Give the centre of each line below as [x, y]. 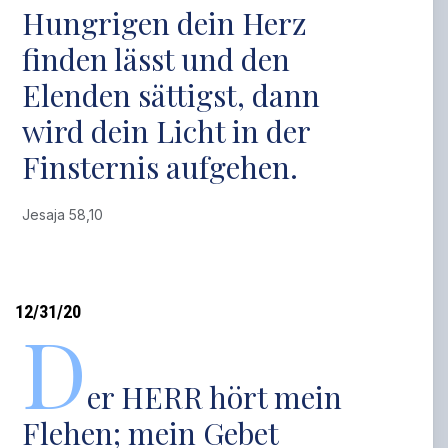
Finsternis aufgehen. [160, 167]
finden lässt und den [156, 59]
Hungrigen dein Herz [165, 23]
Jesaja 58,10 [67, 214]
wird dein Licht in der [166, 131]
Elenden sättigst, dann [171, 95]
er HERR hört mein [215, 397]
